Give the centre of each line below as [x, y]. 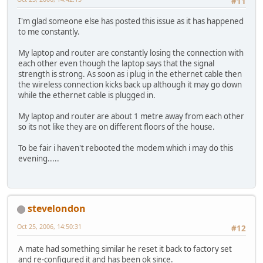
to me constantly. [49, 32]
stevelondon [57, 209]
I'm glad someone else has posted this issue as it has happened [131, 21]
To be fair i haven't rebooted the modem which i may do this [126, 148]
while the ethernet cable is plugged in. [87, 95]
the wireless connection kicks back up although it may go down [130, 85]
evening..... [39, 159]
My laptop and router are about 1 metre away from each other [131, 117]
